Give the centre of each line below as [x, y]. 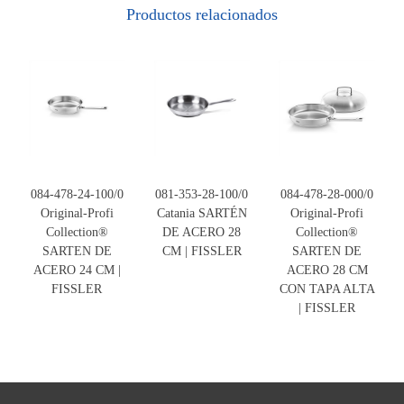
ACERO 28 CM [327, 270]
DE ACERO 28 [202, 232]
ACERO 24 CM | [77, 270]
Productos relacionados [202, 14]
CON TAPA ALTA [327, 289]
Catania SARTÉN [202, 213]
